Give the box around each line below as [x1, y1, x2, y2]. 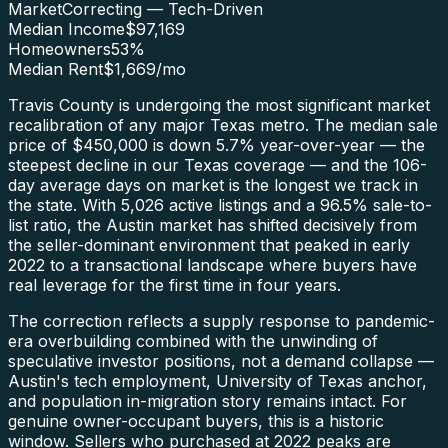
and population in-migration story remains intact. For [8, 391, 407, 412]
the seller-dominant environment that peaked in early [8, 235, 410, 256]
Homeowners [8, 39, 111, 60]
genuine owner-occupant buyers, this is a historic [8, 411, 384, 432]
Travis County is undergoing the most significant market [8, 95, 430, 116]
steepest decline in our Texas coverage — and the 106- [8, 155, 427, 176]
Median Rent [8, 59, 103, 80]
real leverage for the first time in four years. [8, 275, 341, 296]
